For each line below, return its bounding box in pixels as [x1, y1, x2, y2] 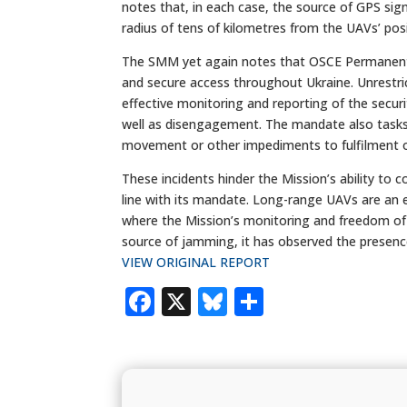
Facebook [154, 281, 290, 321]
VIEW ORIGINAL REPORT [122, 253, 271, 271]
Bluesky [227, 281, 338, 321]
